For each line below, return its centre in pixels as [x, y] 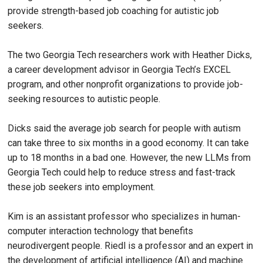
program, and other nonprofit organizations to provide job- [125, 85]
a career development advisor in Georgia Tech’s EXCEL [119, 70]
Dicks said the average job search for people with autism [124, 129]
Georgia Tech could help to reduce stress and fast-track [122, 173]
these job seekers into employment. [81, 187]
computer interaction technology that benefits [100, 231]
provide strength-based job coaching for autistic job [113, 11]
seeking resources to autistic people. [84, 99]
